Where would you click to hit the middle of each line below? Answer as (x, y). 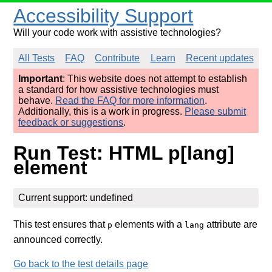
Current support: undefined (76, 197)
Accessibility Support (104, 16)
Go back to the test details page (81, 263)
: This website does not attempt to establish (155, 79)
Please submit (216, 111)
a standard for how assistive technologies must (119, 90)
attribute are (231, 224)
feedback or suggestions (71, 122)
